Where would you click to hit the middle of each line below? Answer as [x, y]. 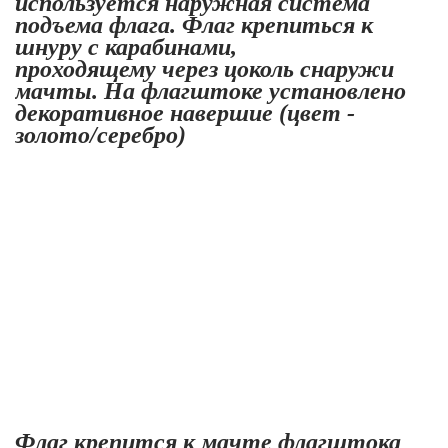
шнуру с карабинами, [129, 46]
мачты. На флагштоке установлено [210, 90]
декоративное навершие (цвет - [185, 112]
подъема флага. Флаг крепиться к [194, 24]
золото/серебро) [100, 134]
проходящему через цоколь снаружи [204, 68]
